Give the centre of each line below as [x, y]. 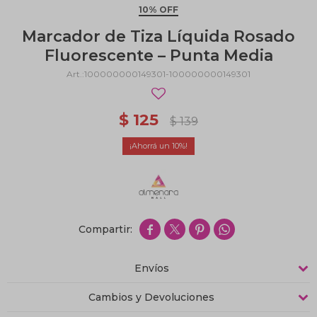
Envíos [151, 268]
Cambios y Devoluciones [151, 297]
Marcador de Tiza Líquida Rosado [158, 36]
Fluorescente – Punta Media [158, 56]
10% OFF [158, 10]
